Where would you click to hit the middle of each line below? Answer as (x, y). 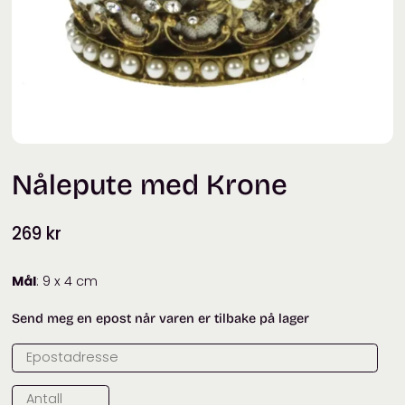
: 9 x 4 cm (67, 282)
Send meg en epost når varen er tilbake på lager (161, 319)
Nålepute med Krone (150, 186)
